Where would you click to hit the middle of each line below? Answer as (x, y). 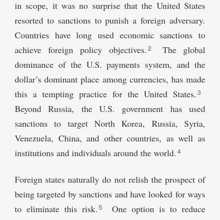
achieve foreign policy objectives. (81, 50)
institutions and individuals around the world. (96, 153)
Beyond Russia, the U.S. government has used (110, 109)
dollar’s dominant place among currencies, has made (110, 79)
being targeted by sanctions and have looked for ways (110, 194)
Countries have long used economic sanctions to (110, 35)
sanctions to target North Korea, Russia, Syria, (110, 124)
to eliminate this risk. (56, 209)
